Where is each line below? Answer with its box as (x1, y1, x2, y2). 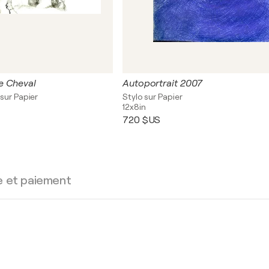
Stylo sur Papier (122, 92, 183, 101)
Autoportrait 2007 (122, 78, 203, 89)
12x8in (122, 102, 146, 112)
